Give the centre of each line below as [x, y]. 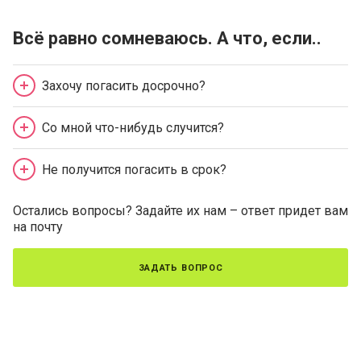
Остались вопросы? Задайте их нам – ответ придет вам [180, 210]
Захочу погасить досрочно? [124, 85]
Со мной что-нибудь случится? [133, 127]
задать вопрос [180, 266]
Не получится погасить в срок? [134, 169]
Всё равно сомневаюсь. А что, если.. [167, 39]
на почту [38, 226]
